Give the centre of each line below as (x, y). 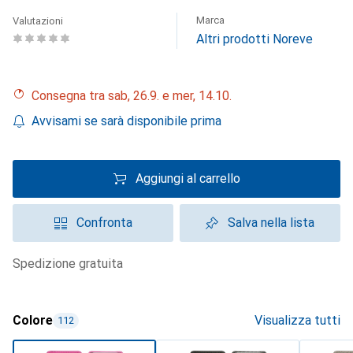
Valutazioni (38, 21)
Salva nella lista (271, 223)
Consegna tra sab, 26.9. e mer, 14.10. (136, 96)
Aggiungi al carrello (188, 178)
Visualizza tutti (297, 320)
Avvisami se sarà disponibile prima (126, 121)
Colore (33, 320)
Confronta (104, 223)
